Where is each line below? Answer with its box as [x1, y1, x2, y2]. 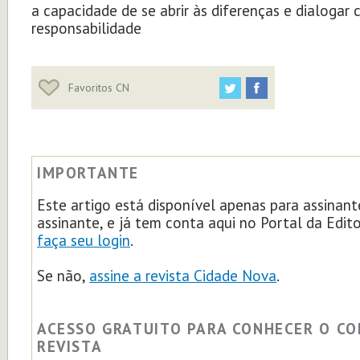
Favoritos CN [65, 80, 129, 95]
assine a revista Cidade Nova [89, 266, 276, 285]
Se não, [37, 266, 89, 285]
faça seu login [37, 231, 130, 250]
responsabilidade [31, 18, 141, 38]
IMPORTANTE [37, 163, 140, 182]
